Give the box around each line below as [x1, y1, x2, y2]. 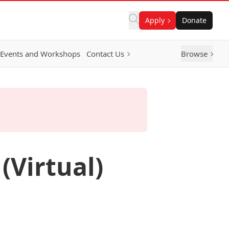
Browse [181, 49, 208, 59]
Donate [182, 15, 207, 25]
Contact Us [86, 49, 124, 59]
